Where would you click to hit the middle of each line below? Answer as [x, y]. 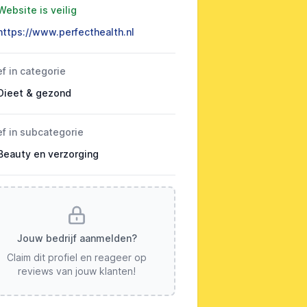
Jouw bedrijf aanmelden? [77, 238]
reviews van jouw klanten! [77, 271]
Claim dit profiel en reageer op [77, 257]
